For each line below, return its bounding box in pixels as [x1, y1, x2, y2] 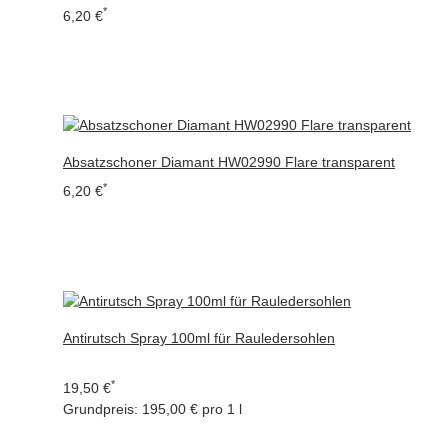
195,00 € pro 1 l [142, 401, 242, 418]
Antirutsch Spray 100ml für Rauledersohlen [63, 330, 335, 347]
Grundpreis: [63, 401, 138, 418]
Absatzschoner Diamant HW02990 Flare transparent [63, 154, 395, 171]
